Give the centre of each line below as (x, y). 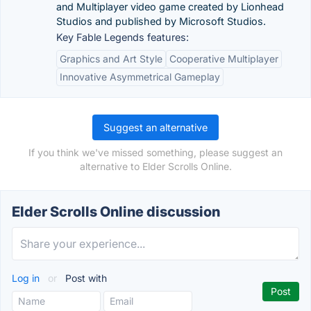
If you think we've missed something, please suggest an (155, 152)
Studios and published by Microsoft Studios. (161, 21)
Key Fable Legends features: (123, 37)
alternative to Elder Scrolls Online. (155, 166)
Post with (85, 278)
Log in (27, 278)
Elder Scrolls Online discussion (116, 212)
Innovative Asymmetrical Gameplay (140, 77)
